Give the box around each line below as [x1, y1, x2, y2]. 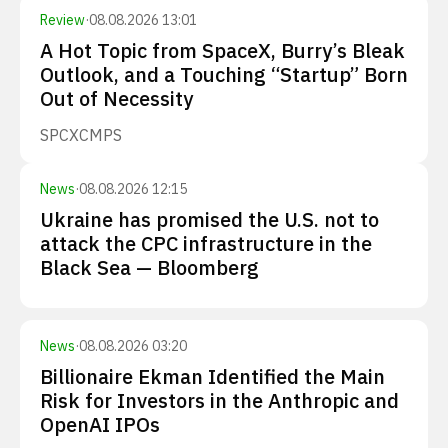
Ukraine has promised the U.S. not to [40, 206, 379, 233]
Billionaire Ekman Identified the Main [40, 363, 385, 390]
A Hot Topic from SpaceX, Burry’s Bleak [40, 37, 405, 64]
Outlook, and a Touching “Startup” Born [40, 61, 408, 88]
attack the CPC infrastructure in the [40, 230, 372, 257]
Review [40, 11, 85, 29]
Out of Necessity [40, 85, 193, 112]
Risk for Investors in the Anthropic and [40, 387, 399, 414]
